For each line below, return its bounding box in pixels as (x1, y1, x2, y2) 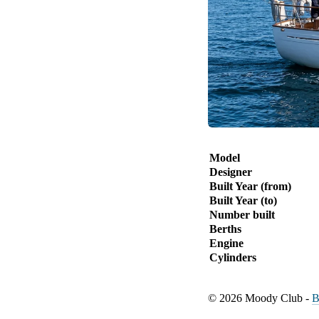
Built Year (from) (209, 179, 291, 192)
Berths (209, 222, 241, 235)
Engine (209, 236, 244, 249)
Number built (209, 208, 275, 221)
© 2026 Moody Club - (208, 291, 312, 304)
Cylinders (209, 251, 256, 263)
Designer (209, 165, 252, 178)
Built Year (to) (209, 194, 277, 206)
